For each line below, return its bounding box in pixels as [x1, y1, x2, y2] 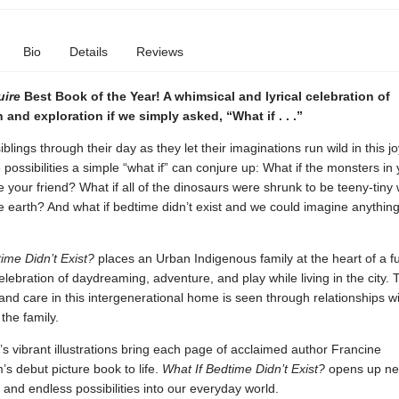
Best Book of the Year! [20, 89, 163, 103]
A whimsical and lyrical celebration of [162, 89, 390, 103]
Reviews [135, 45, 183, 59]
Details [69, 45, 108, 59]
